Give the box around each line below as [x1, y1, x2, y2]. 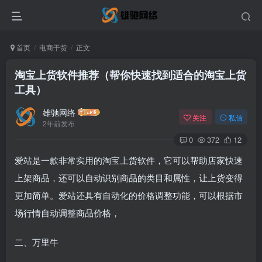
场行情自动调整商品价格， [15, 206, 120, 219]
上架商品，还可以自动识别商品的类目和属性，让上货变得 [15, 171, 243, 184]
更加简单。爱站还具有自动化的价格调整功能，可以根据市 [15, 189, 243, 201]
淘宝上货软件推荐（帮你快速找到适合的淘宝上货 [15, 67, 246, 82]
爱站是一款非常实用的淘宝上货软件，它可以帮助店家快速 [15, 154, 243, 166]
